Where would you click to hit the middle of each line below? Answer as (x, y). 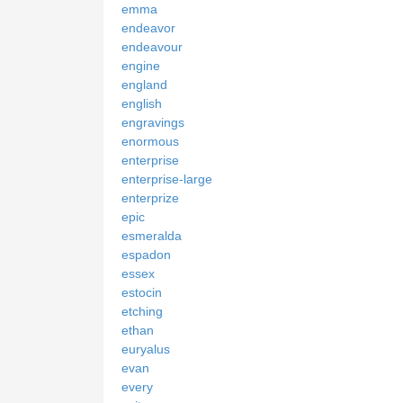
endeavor (148, 27)
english (142, 103)
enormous (150, 141)
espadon (146, 254)
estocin (142, 292)
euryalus (146, 349)
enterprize (150, 197)
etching (142, 311)
